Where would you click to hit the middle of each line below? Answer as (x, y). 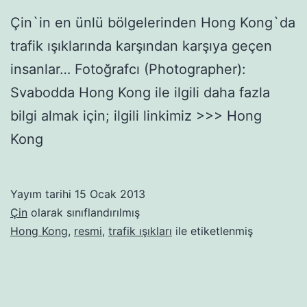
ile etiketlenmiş (212, 231)
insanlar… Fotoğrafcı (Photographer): (128, 70)
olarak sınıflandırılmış (84, 213)
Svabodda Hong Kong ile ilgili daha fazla (140, 93)
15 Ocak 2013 (110, 194)
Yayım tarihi (42, 194)
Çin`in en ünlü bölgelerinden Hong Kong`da (153, 23)
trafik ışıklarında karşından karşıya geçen (141, 46)
